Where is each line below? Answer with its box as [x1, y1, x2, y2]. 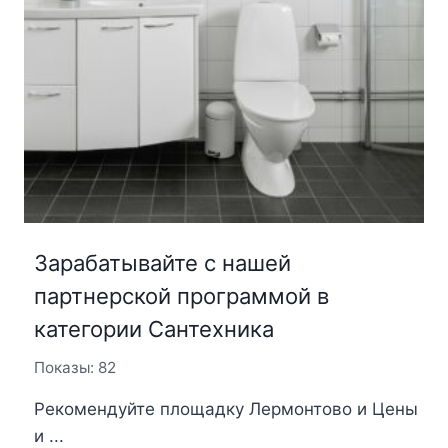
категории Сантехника [33, 316, 274, 343]
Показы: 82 [33, 358, 116, 378]
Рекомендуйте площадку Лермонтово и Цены [33, 398, 418, 419]
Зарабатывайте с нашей [33, 250, 291, 277]
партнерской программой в [33, 283, 329, 310]
